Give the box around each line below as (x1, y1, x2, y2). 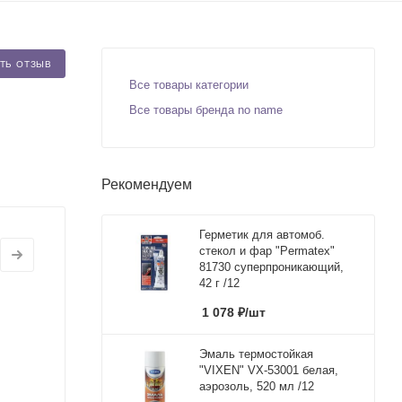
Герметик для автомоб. (199, 227, 325, 241)
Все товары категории (129, 77, 249, 92)
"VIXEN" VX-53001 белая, (199, 363, 338, 377)
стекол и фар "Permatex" (199, 243, 335, 258)
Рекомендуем (101, 176, 192, 192)
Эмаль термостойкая (199, 346, 313, 361)
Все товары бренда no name (129, 102, 283, 117)
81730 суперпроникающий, (199, 259, 344, 274)
